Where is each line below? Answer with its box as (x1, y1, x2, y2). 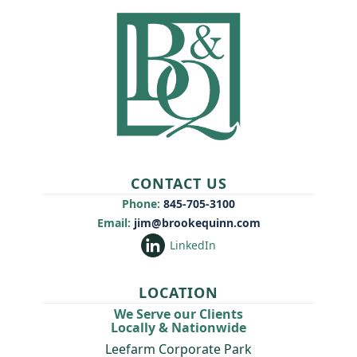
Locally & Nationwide (111, 319, 246, 337)
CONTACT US (130, 174, 227, 194)
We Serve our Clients (114, 305, 243, 324)
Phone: (122, 196, 160, 212)
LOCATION (139, 283, 218, 303)
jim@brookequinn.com (130, 215, 261, 231)
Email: (96, 215, 131, 231)
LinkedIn (170, 237, 216, 253)
